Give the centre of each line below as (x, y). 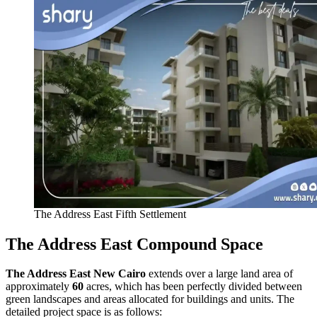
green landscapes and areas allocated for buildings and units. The (150, 299)
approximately (39, 287)
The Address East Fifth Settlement (110, 214)
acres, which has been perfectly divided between (193, 287)
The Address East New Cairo (76, 274)
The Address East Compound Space (134, 244)
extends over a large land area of (219, 274)
